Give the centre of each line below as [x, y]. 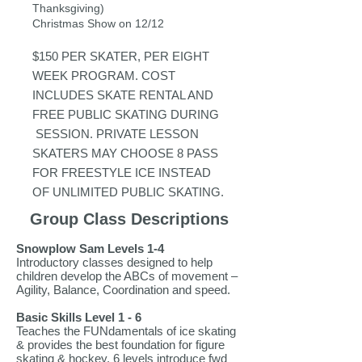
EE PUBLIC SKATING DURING [134, 114]
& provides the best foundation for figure [120, 345]
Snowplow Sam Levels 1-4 [90, 248]
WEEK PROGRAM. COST [104, 76]
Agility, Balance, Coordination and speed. [125, 290]
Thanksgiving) [70, 8]
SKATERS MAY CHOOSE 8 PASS [125, 153]
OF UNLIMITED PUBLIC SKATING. [128, 192]
